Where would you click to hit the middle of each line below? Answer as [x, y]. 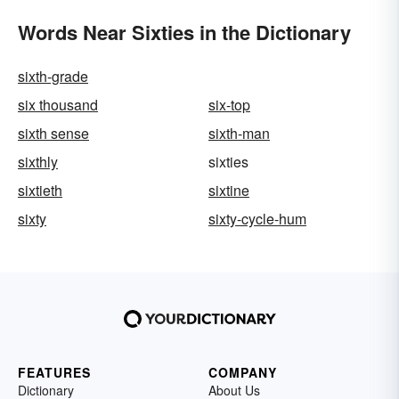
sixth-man [239, 134]
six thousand [58, 105]
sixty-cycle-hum [257, 219]
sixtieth [40, 191]
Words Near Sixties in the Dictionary [184, 33]
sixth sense [53, 134]
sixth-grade [53, 77]
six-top [229, 105]
